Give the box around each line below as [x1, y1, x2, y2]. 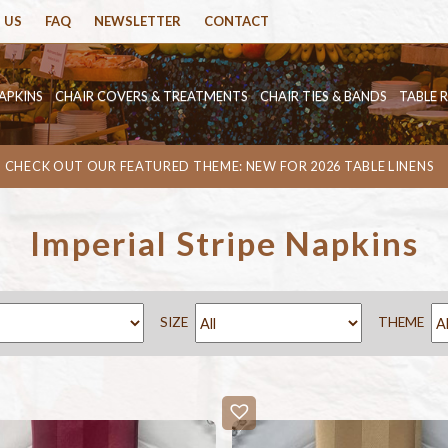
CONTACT [204, 13, 269, 29]
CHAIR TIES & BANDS [260, 88, 387, 104]
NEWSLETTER [94, 13, 181, 29]
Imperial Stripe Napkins [29, 223, 419, 263]
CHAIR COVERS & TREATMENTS [55, 88, 248, 104]
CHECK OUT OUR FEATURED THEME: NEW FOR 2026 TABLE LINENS [4, 158, 434, 174]
